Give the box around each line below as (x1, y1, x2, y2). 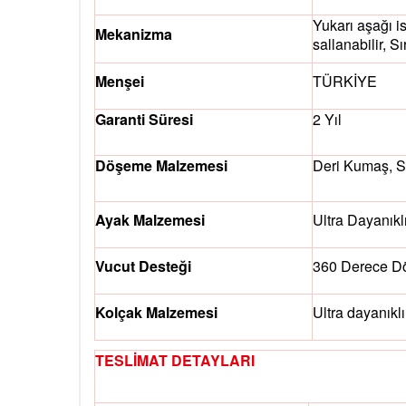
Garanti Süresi (95, 109, 193, 130)
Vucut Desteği (95, 256, 191, 277)
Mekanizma (95, 24, 172, 45)
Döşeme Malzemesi (95, 155, 227, 177)
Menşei (95, 71, 144, 92)
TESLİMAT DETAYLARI (95, 350, 255, 372)
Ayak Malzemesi (95, 209, 205, 231)
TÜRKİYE (313, 71, 377, 92)
